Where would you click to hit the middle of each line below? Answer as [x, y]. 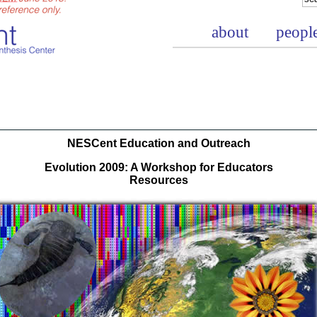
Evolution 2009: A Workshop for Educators [158, 167]
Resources [158, 180]
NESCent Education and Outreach [158, 143]
